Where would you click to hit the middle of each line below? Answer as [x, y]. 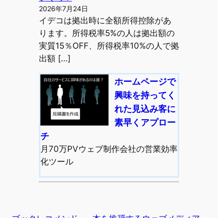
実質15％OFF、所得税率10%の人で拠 [109, 46]
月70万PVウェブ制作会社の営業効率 [109, 149]
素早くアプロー [145, 122]
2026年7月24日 [63, 9]
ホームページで [145, 81]
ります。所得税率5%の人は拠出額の [107, 33]
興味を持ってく [145, 95]
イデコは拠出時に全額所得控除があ [105, 21]
